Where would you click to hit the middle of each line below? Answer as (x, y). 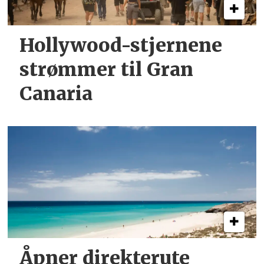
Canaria (56, 93)
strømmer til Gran (107, 69)
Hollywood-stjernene (121, 45)
